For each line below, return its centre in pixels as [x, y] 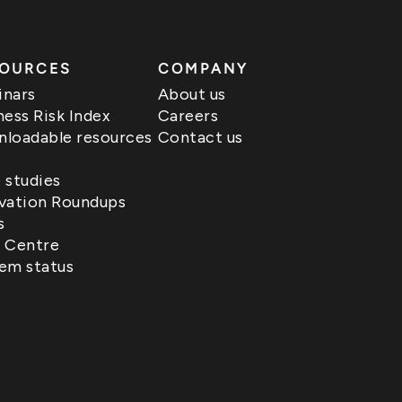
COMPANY [203, 69]
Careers [188, 116]
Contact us [200, 137]
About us [192, 94]
